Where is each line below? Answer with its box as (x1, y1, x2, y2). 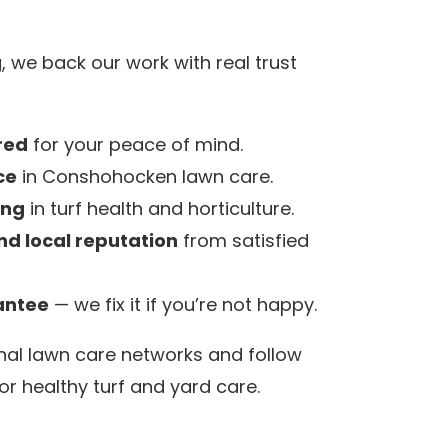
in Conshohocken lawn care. (17, 164, 273, 189)
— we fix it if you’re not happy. (49, 292, 317, 317)
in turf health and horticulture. (25, 196, 294, 221)
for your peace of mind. (28, 132, 243, 157)
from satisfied (178, 228, 309, 253)
